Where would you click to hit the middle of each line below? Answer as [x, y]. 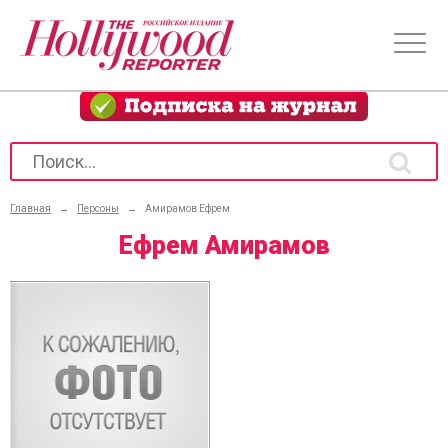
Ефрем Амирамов [224, 245]
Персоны [98, 208]
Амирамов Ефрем [187, 208]
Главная [30, 208]
